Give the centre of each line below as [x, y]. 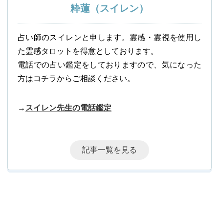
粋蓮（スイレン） [109, 9]
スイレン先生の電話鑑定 [68, 108]
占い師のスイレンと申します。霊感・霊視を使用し [109, 38]
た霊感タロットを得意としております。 [88, 51]
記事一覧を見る [109, 150]
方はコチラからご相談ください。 [76, 79]
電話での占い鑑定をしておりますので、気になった [109, 65]
